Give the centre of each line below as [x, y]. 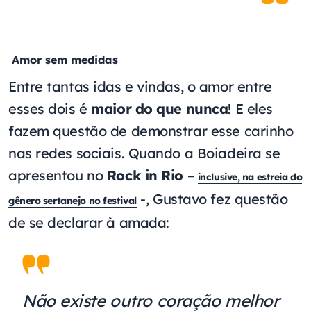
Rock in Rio [145, 175]
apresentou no [58, 175]
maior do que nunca [160, 108]
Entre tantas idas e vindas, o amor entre [140, 86]
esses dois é [50, 108]
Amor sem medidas [63, 59]
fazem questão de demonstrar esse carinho [151, 131]
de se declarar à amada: [89, 222]
